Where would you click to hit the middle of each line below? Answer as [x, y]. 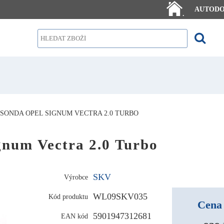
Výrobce [76, 177]
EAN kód [75, 216]
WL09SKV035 [120, 196]
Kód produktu [68, 196]
